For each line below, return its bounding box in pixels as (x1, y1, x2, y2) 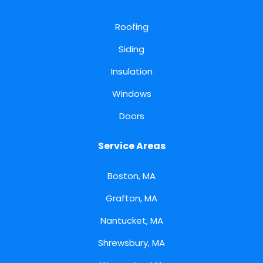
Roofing (114, 21, 149, 33)
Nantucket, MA (100, 214, 163, 227)
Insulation (110, 65, 153, 78)
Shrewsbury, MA (98, 237, 165, 249)
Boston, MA (107, 170, 156, 183)
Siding (119, 43, 144, 56)
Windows (112, 87, 151, 100)
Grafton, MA (106, 192, 157, 205)
